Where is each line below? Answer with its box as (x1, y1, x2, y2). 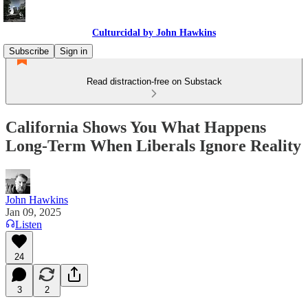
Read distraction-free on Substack (86, 76, 222, 87)
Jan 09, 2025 (5, 206, 61, 218)
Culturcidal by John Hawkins (92, 27, 216, 38)
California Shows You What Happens (5, 118, 266, 136)
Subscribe (9, 46, 49, 56)
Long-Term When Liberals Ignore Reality (5, 136, 301, 155)
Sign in (60, 46, 87, 56)
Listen (15, 218, 42, 230)
